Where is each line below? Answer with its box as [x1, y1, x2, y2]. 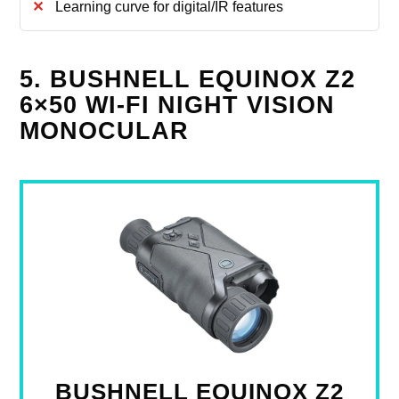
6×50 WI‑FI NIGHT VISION [20, 91, 336, 118]
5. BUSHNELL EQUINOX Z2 [20, 65, 356, 93]
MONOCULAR [20, 117, 190, 144]
